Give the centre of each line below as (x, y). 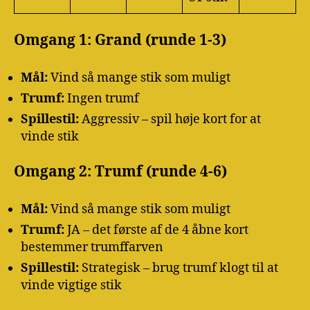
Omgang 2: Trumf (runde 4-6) (120, 172)
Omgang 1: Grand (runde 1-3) (120, 40)
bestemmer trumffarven (92, 247)
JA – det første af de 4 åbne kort (156, 230)
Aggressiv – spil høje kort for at (170, 120)
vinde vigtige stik (71, 285)
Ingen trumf (102, 99)
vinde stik (50, 137)
